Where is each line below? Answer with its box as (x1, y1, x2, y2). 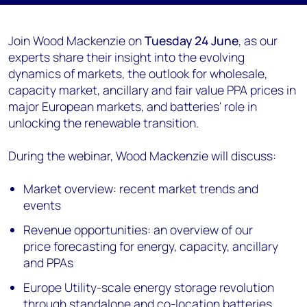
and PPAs (23, 254, 74, 271)
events (23, 197, 62, 213)
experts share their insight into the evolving (8, 49, 245, 65)
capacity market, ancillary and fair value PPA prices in (8, 82, 296, 98)
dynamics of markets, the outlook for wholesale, (8, 65, 267, 82)
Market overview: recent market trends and (23, 180, 259, 197)
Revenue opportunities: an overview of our (23, 221, 254, 238)
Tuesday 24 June (145, 32, 238, 49)
